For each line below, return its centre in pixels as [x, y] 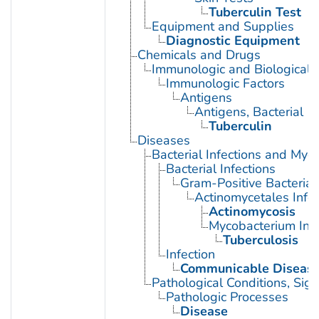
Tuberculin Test [255, 12]
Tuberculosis [260, 240]
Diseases [163, 140]
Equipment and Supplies [223, 26]
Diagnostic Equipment [232, 40]
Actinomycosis [252, 211]
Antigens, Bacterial [249, 111]
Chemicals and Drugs [199, 54]
